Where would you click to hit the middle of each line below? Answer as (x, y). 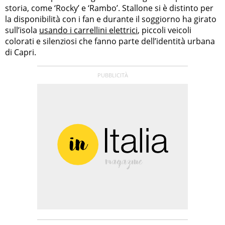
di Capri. (21, 52)
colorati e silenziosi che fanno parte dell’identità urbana (110, 41)
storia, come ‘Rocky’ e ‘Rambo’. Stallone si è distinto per (109, 8)
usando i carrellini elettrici (88, 30)
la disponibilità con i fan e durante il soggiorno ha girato (111, 19)
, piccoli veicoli (164, 30)
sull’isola (22, 30)
